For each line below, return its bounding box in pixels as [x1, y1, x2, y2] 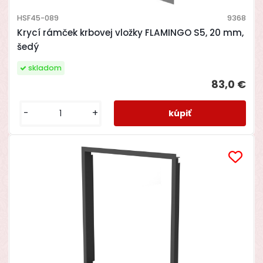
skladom [28, 62, 62, 73]
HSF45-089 [16, 12, 59, 23]
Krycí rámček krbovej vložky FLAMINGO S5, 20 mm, [16, 26, 244, 39]
